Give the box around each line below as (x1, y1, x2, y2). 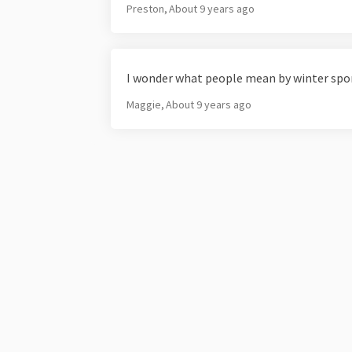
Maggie (126, 97, 163, 112)
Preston (126, 2, 167, 16)
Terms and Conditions (165, 335, 266, 350)
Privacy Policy (282, 335, 347, 350)
